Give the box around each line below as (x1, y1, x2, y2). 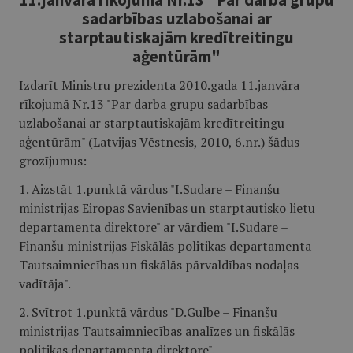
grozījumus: (19, 152, 87, 169)
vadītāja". (19, 275, 71, 292)
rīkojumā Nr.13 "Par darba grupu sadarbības (19, 95, 268, 113)
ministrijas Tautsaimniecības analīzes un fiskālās (19, 322, 295, 340)
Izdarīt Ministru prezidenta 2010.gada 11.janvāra (19, 76, 299, 94)
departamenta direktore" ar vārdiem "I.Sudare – (19, 218, 288, 236)
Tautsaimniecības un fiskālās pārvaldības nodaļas (19, 256, 299, 273)
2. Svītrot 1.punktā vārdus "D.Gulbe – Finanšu (19, 303, 277, 321)
